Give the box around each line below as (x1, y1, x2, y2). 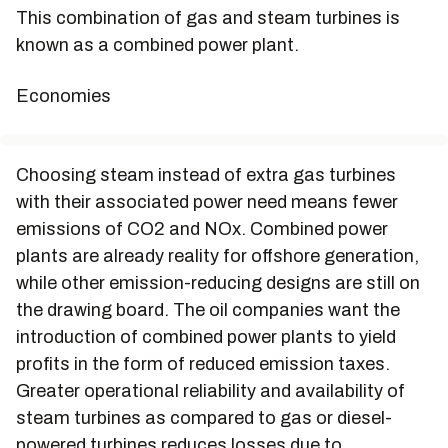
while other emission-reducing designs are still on (16, 273, 420, 293)
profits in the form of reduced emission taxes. (16, 354, 390, 374)
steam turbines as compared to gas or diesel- (16, 408, 392, 428)
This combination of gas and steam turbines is (16, 8, 400, 28)
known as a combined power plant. (16, 35, 299, 55)
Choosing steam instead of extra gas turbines (16, 165, 396, 185)
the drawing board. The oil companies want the (16, 300, 400, 320)
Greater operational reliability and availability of (16, 381, 405, 401)
